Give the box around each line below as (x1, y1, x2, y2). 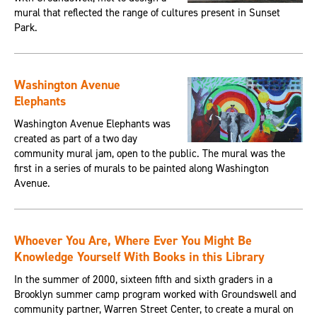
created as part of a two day (13, 132, 137, 146)
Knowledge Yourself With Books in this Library (13, 248, 265, 266)
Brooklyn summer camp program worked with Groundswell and (13, 287, 296, 302)
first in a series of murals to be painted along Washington (13, 161, 269, 176)
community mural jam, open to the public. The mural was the (13, 146, 285, 161)
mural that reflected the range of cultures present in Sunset (13, 6, 280, 21)
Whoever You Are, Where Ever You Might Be (13, 232, 252, 250)
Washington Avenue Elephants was (13, 117, 171, 132)
